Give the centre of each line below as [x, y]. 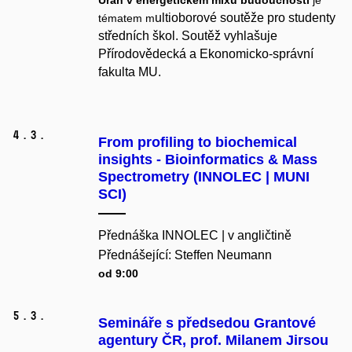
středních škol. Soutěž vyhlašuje [188, 36]
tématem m [126, 18]
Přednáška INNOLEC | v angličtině [195, 236]
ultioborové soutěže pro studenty [245, 18]
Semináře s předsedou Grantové [207, 323]
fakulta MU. [130, 72]
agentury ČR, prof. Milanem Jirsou [213, 341]
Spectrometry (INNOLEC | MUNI [204, 177]
